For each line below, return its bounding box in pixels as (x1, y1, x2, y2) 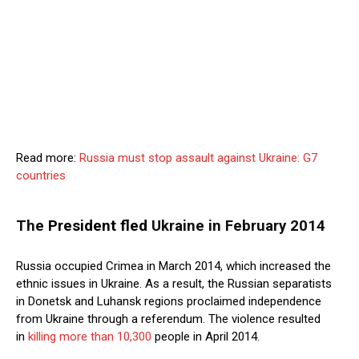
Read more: (16, 151, 79, 166)
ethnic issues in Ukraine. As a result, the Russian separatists (16, 276, 332, 292)
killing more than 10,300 (28, 329, 151, 345)
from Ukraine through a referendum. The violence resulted (16, 312, 321, 327)
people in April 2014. (151, 329, 260, 345)
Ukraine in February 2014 (147, 217, 325, 236)
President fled (48, 217, 147, 236)
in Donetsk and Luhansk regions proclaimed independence (16, 294, 321, 309)
